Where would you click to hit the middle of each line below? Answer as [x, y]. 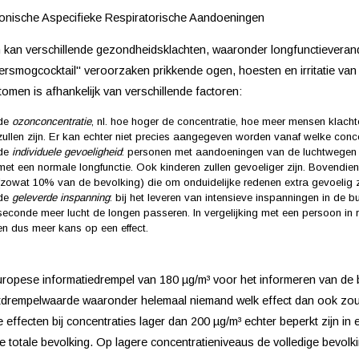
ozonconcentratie [52, 121]
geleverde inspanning [61, 197]
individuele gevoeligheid [67, 151]
